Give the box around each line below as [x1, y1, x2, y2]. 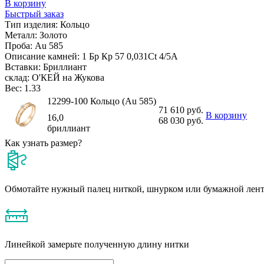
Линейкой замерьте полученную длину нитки [5, 239, 189, 249]
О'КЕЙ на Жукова [32, 72, 104, 82]
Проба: [5, 40, 35, 51]
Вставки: [5, 61, 43, 72]
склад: [5, 72, 32, 82]
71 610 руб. [159, 104, 203, 115]
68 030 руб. [159, 115, 203, 126]
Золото [39, 29, 67, 40]
